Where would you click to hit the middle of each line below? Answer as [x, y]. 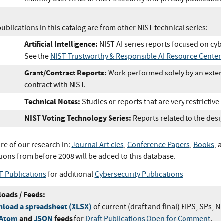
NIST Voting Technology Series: [77, 118]
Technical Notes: [52, 101]
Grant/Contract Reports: [65, 73]
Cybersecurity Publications [139, 174]
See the [37, 56]
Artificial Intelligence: [61, 44]
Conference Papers [158, 144]
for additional [70, 174]
